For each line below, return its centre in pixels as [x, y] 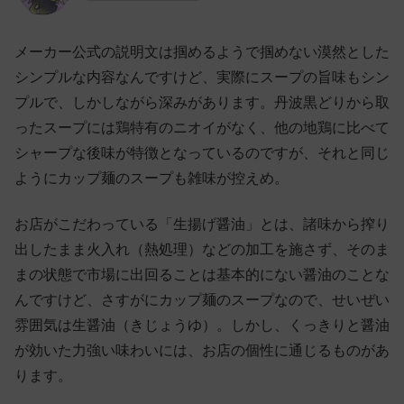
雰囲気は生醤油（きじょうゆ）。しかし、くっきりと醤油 [202, 325]
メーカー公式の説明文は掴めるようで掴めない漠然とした [202, 52]
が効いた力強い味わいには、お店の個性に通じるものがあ [202, 350]
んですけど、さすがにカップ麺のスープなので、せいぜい [202, 299]
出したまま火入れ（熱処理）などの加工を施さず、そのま [202, 249]
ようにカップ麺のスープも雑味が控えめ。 [151, 179]
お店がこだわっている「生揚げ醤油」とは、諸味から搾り [202, 224]
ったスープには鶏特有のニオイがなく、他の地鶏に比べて [202, 128]
